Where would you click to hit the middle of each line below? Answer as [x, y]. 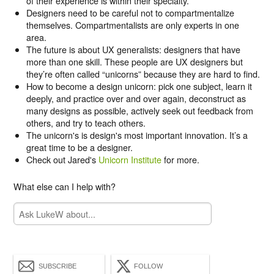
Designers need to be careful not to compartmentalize [130, 13]
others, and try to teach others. [86, 123]
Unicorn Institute [130, 160]
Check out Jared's [62, 160]
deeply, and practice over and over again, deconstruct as [136, 98]
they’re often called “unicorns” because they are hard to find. [143, 74]
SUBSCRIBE [58, 266]
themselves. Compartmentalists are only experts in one [132, 25]
